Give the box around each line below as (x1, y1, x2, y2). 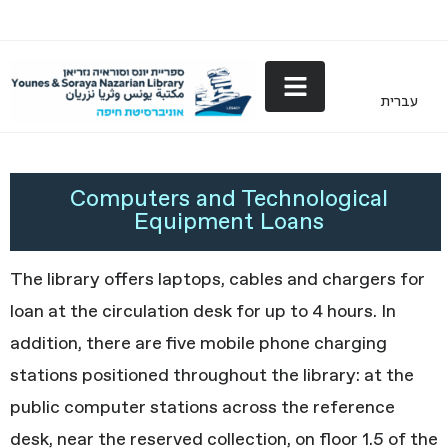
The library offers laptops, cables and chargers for (10, 268, 425, 292)
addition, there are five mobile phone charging (10, 332, 387, 356)
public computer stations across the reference (10, 396, 395, 420)
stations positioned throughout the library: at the (10, 364, 414, 388)
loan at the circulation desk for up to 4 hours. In (10, 300, 396, 324)
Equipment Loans (134, 207, 324, 238)
